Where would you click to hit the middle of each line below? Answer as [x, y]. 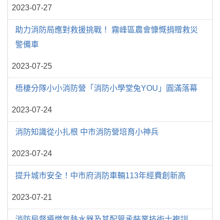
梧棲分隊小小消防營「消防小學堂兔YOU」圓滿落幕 [106, 88]
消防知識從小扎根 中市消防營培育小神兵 [87, 132]
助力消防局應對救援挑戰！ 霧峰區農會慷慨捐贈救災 [107, 29]
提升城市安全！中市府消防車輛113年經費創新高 [100, 175]
